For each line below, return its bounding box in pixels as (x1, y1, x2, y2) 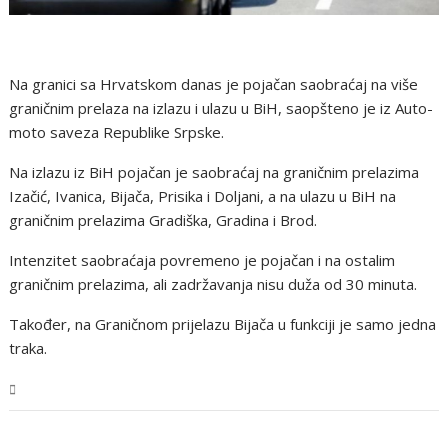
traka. (9, 338, 48, 359)
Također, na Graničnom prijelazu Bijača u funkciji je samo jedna (9, 314, 437, 335)
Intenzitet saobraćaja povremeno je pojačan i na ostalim (9, 250, 396, 271)
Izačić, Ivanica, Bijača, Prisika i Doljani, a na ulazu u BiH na (9, 186, 397, 207)
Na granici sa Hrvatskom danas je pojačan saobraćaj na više (9, 74, 419, 95)
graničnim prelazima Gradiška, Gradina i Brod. (9, 210, 318, 231)
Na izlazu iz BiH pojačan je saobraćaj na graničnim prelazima (9, 162, 420, 183)
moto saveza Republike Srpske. (9, 122, 225, 143)
